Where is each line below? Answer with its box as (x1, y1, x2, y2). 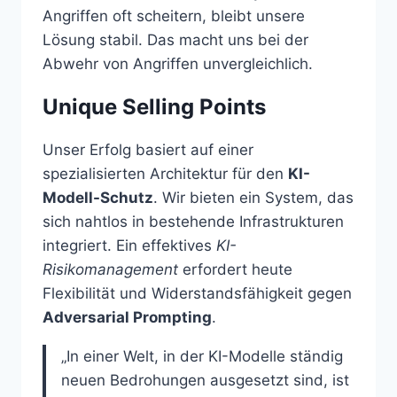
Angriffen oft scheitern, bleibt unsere (43, 6, 305, 25)
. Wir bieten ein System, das (153, 188, 354, 206)
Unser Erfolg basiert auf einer (43, 140, 253, 159)
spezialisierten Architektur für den (43, 164, 288, 183)
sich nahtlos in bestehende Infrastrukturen (43, 212, 344, 230)
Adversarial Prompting (43, 307, 212, 326)
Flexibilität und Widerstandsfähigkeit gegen (43, 284, 352, 302)
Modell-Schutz (43, 188, 153, 206)
